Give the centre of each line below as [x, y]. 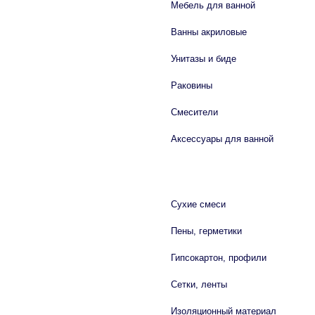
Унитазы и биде [204, 59]
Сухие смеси [198, 204]
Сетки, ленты [199, 284]
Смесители [194, 112]
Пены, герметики [206, 231]
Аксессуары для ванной [222, 139]
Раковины [192, 85]
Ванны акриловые [209, 32]
